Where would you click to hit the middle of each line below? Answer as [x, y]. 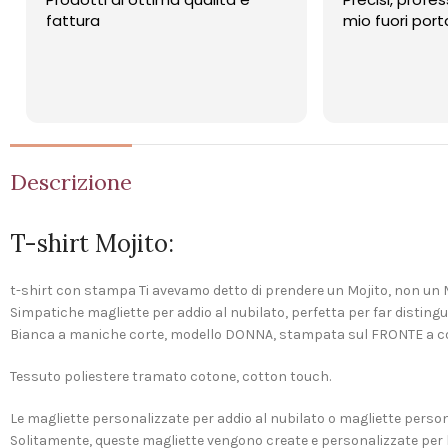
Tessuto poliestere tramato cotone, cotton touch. [170, 377]
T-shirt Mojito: [92, 244]
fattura [34, 21]
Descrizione [71, 182]
